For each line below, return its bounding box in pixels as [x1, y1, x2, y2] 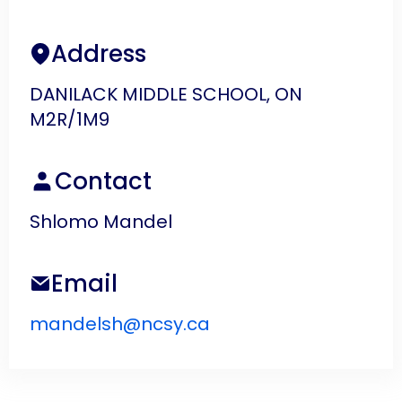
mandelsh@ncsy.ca [30, 311, 210, 336]
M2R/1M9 [30, 107, 109, 132]
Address [51, 38, 146, 70]
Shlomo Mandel [30, 209, 172, 234]
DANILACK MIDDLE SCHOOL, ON [30, 82, 302, 107]
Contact [55, 165, 152, 197]
